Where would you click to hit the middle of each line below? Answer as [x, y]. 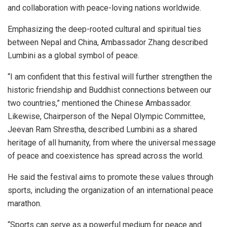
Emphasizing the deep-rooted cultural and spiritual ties [104, 29]
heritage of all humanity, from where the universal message [112, 142]
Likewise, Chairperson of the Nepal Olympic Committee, [106, 116]
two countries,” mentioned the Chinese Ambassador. [100, 103]
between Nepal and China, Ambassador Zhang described [108, 42]
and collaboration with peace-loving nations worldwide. [104, 8]
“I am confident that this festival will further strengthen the [110, 77]
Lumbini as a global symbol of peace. [73, 55]
